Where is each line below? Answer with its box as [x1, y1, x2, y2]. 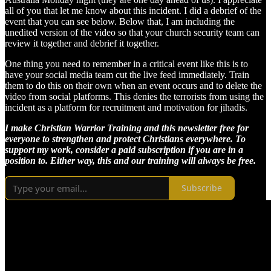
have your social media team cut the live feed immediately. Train [5, 69, 249, 80]
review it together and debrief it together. [5, 38, 159, 48]
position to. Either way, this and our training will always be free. [5, 155, 256, 166]
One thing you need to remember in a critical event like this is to [5, 58, 248, 69]
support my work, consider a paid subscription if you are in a [5, 144, 243, 155]
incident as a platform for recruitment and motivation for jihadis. [5, 102, 247, 113]
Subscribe [181, 182, 222, 194]
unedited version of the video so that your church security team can [5, 27, 260, 38]
